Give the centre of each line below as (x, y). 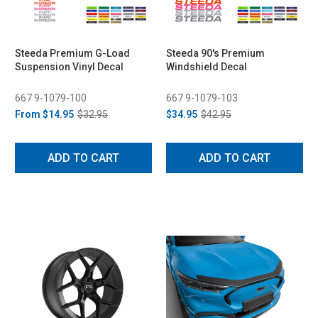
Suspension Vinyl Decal (69, 66)
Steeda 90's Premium (215, 53)
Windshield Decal (207, 66)
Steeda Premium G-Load (72, 53)
